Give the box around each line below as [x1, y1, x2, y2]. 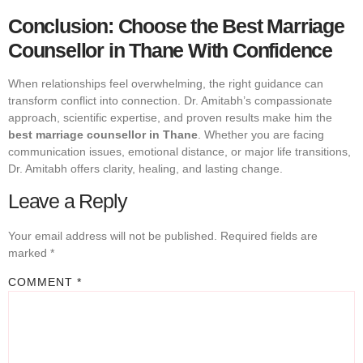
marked [8, 246, 50, 259]
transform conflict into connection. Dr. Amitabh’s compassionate [8, 93, 332, 107]
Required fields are [220, 228, 318, 242]
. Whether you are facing [198, 127, 324, 141]
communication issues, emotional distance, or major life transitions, [8, 144, 351, 158]
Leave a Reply [8, 189, 127, 212]
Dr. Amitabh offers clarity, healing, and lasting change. [8, 161, 283, 175]
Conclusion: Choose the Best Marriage [8, 14, 344, 37]
